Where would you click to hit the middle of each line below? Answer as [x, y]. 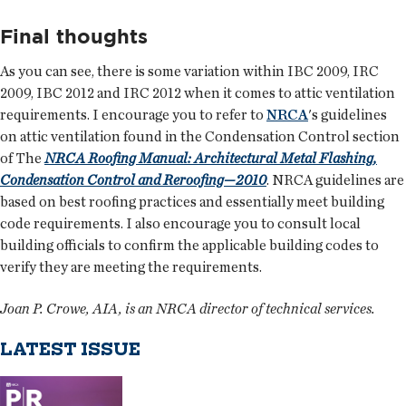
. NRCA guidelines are [335, 179]
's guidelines [348, 114]
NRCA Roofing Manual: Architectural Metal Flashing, [211, 158]
